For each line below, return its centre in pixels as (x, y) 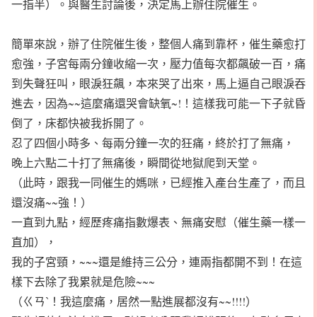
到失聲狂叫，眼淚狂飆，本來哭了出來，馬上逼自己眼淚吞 (158, 83)
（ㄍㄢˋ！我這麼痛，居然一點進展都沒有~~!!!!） (134, 301)
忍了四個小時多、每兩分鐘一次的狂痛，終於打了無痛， (153, 143)
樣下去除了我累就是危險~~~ (83, 281)
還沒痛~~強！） (52, 202)
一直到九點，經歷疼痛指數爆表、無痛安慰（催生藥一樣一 (158, 222)
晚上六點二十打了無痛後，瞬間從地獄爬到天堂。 (136, 162)
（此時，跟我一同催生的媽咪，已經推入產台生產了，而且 (158, 182)
